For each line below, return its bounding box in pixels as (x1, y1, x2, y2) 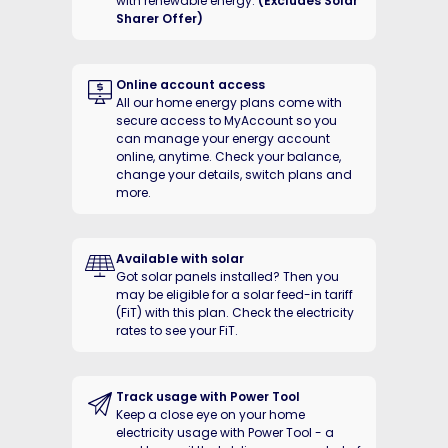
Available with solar (116, 250, 244, 268)
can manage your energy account (116, 130, 330, 148)
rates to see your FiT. (116, 322, 238, 340)
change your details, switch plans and (116, 166, 352, 184)
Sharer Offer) (116, 10, 203, 28)
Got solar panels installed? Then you (116, 268, 339, 286)
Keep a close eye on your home (116, 406, 305, 424)
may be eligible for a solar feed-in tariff (116, 286, 353, 304)
